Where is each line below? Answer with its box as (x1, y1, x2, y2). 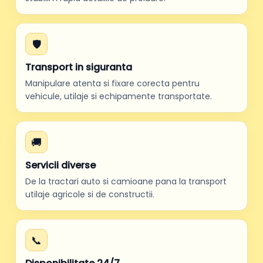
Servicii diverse (25, 159, 96, 172)
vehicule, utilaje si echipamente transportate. (25, 90, 212, 102)
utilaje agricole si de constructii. (25, 188, 154, 200)
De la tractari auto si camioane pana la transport (25, 176, 227, 187)
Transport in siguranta (25, 60, 132, 74)
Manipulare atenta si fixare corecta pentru (25, 77, 200, 89)
